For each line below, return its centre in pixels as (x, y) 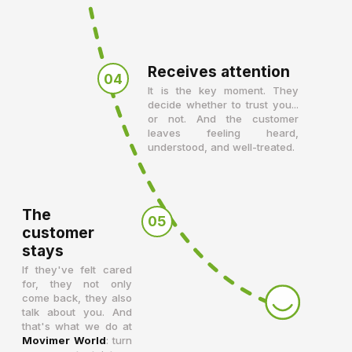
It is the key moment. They (224, 91)
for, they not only (77, 284)
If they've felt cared (77, 270)
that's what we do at (77, 326)
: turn (119, 341)
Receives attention (219, 72)
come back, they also (77, 298)
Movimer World (64, 341)
